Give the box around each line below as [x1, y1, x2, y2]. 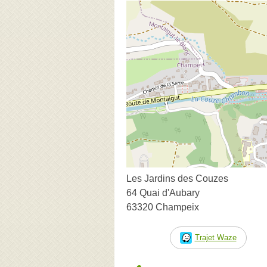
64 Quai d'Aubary [126, 187, 200, 198]
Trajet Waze [194, 232, 237, 242]
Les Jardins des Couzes [126, 173, 228, 184]
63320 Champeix [126, 201, 199, 212]
